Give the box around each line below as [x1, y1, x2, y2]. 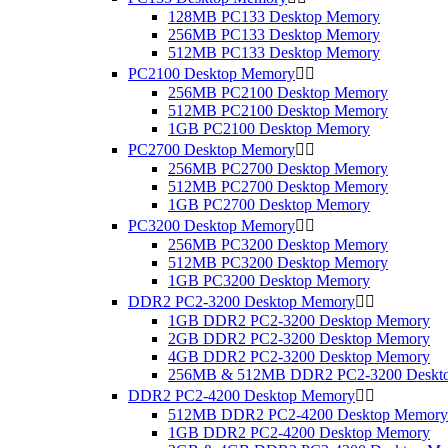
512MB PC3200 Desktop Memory [168, 254, 388, 271]
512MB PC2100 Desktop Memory [168, 102, 388, 119]
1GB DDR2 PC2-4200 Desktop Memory [168, 424, 430, 441]
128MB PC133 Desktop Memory [168, 8, 380, 25]
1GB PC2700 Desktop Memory [168, 196, 370, 213]
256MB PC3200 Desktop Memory [168, 236, 388, 253]
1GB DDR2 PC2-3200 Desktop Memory [168, 312, 430, 329]
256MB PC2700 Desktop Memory [168, 160, 388, 177]
